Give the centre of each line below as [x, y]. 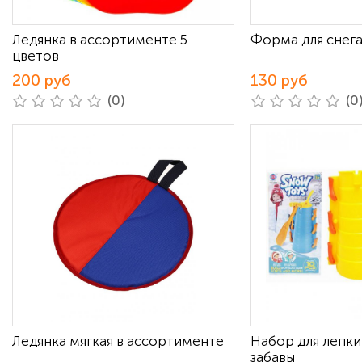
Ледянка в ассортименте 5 [100, 40]
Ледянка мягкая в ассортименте [118, 341]
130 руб [279, 80]
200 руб [42, 80]
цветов [36, 56]
